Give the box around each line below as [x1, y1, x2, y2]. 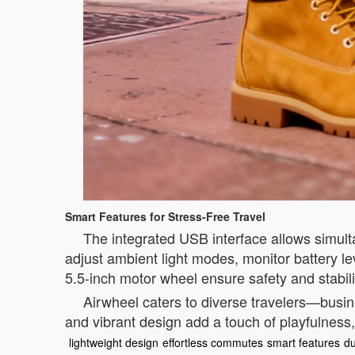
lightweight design [69, 334, 158, 350]
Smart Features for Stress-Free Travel [65, 208, 265, 224]
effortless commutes [162, 334, 263, 350]
